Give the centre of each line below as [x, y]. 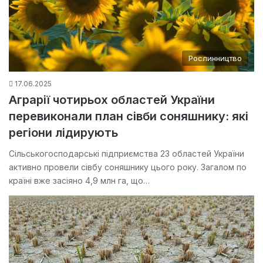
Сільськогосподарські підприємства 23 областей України [127, 154]
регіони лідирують [63, 133]
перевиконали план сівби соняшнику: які [129, 117]
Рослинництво [215, 58]
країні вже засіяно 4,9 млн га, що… [79, 181]
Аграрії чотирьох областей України [112, 100]
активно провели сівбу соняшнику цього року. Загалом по [128, 167]
